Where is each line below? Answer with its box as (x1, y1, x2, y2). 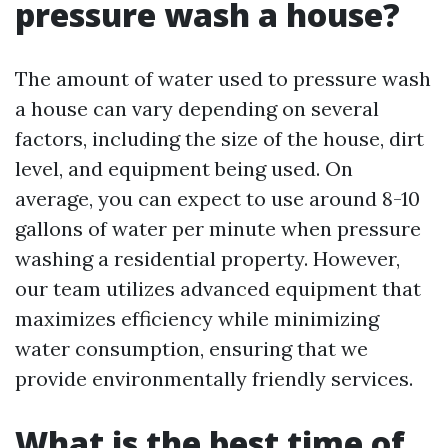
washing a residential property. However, (15, 246, 400, 271)
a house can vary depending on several (15, 96, 379, 121)
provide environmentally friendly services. (15, 366, 413, 391)
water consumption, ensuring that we (15, 336, 368, 361)
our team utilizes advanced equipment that (15, 276, 421, 301)
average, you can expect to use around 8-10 (15, 186, 420, 211)
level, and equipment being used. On (15, 156, 353, 181)
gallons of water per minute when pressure (15, 216, 421, 241)
